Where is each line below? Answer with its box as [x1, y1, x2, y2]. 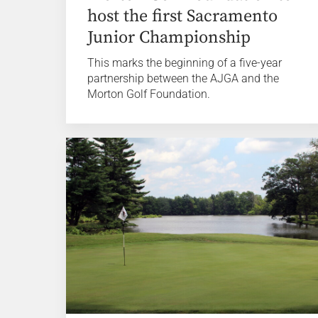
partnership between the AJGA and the [87, 71, 280, 85]
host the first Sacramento [87, 5, 278, 27]
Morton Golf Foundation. [87, 87, 211, 101]
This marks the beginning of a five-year [87, 55, 283, 70]
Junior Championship [87, 26, 251, 48]
